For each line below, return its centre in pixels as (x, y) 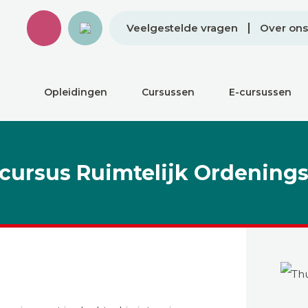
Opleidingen (76, 92)
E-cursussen (260, 92)
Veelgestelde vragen (182, 28)
